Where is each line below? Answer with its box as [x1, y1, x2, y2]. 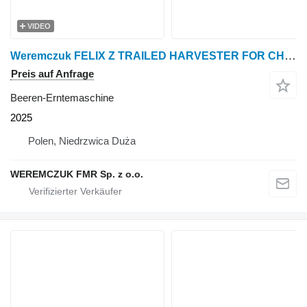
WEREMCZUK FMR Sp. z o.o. [10, 169, 143, 180]
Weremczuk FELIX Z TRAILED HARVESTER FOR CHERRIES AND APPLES [284, 49, 296, 62]
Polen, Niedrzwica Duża [28, 135, 136, 147]
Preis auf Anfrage [11, 68, 94, 79]
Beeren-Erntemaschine [10, 92, 114, 103]
